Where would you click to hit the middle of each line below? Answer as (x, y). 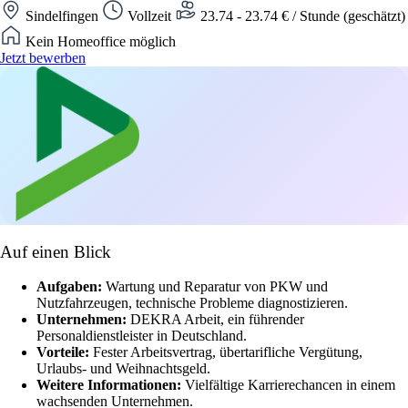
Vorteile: (65, 352)
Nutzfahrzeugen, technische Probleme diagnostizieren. (192, 303)
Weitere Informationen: (111, 385)
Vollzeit (149, 15)
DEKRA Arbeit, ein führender (217, 320)
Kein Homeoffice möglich (99, 41)
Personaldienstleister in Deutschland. (142, 336)
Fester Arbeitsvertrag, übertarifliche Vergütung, (228, 352)
